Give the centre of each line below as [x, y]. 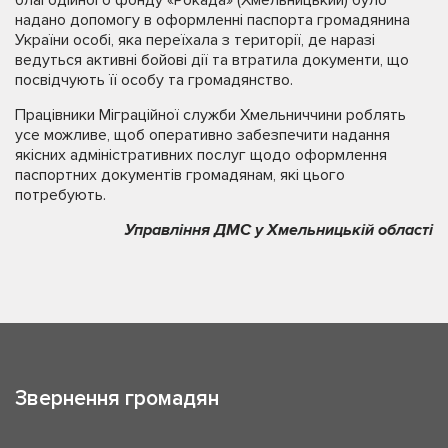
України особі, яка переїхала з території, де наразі [195, 40]
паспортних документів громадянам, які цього [180, 175]
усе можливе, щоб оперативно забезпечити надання [202, 135]
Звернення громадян [117, 399]
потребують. [60, 195]
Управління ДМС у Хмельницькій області [279, 230]
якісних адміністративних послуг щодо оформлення [201, 155]
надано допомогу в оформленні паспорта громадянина [212, 20]
